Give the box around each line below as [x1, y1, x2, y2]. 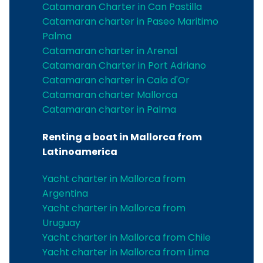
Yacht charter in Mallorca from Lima [42, 245, 209, 259]
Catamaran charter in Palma [42, 103, 176, 117]
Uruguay [42, 216, 80, 230]
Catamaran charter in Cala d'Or [42, 73, 190, 87]
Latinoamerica [42, 144, 117, 159]
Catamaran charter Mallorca [42, 88, 177, 102]
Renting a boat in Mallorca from [42, 130, 202, 144]
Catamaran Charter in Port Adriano [42, 59, 206, 73]
